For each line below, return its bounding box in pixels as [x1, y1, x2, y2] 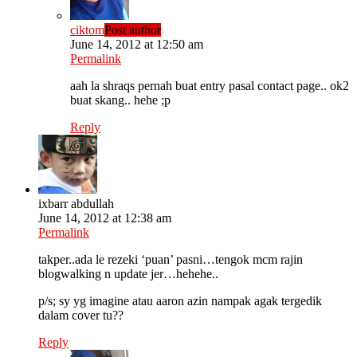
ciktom [70, 23, 104, 37]
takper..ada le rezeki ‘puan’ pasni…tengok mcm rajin [38, 253, 303, 267]
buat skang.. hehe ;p [70, 93, 171, 108]
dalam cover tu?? [38, 308, 124, 323]
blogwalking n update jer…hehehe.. [38, 267, 218, 281]
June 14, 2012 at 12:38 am [38, 211, 171, 226]
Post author [104, 23, 161, 37]
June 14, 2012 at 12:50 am [70, 37, 203, 52]
